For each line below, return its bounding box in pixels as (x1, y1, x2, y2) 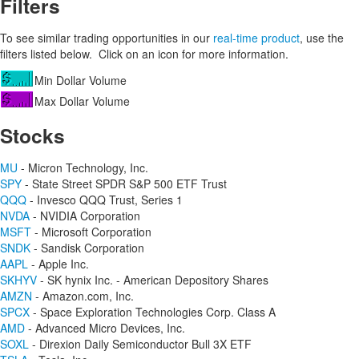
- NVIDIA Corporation (30, 208, 140, 224)
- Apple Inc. (28, 256, 89, 272)
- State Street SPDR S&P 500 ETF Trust (22, 175, 227, 192)
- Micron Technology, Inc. (18, 159, 148, 175)
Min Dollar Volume (34, 72, 127, 88)
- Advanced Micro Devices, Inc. (25, 320, 185, 336)
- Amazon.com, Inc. (32, 288, 134, 304)
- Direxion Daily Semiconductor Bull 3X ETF (29, 336, 252, 352)
